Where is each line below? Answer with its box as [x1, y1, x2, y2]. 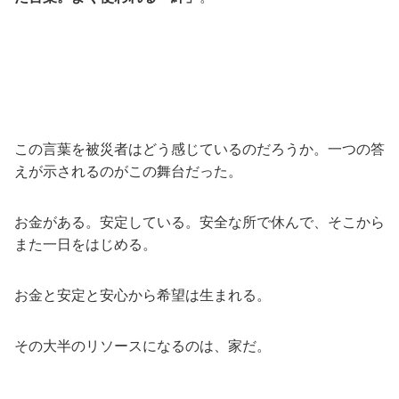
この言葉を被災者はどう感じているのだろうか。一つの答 [14, 141, 385, 157]
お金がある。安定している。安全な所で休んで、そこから [14, 214, 385, 230]
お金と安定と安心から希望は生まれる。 [14, 287, 271, 303]
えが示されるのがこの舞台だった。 [14, 163, 242, 179]
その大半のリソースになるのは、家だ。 [14, 338, 271, 354]
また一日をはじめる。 [14, 236, 157, 252]
